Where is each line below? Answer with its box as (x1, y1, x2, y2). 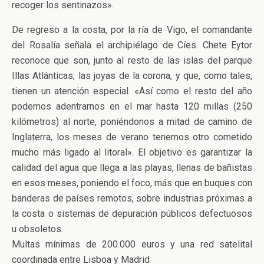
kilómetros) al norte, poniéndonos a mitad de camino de (12, 116, 252, 127)
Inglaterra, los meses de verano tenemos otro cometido (12, 131, 252, 143)
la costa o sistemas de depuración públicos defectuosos (12, 208, 252, 219)
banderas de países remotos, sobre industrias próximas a (12, 193, 252, 204)
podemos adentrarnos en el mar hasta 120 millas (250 (12, 101, 252, 112)
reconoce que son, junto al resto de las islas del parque (12, 55, 252, 66)
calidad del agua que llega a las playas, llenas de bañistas (12, 162, 252, 173)
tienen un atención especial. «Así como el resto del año (12, 85, 252, 97)
